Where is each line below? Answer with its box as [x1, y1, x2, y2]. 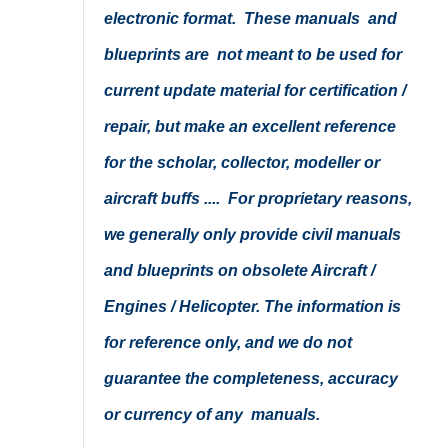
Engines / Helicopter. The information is [103, 298, 401, 315]
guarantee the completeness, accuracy [103, 370, 398, 387]
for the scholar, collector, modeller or [103, 154, 380, 171]
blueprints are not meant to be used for [103, 46, 402, 63]
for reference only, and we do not [103, 334, 352, 351]
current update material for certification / [103, 82, 406, 99]
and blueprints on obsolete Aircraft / [103, 262, 375, 279]
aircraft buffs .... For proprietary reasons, [103, 190, 412, 207]
